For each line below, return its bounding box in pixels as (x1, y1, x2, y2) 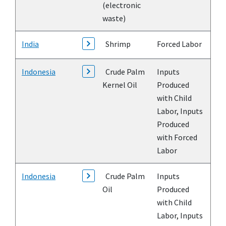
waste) (102, 13, 126, 24)
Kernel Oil (102, 80, 137, 90)
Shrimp (102, 39, 131, 49)
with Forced (157, 132, 197, 143)
